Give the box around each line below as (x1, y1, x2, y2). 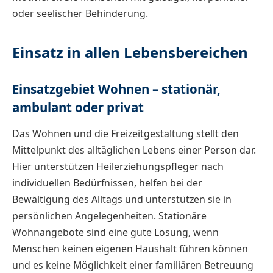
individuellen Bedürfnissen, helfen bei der (12, 176, 202, 190)
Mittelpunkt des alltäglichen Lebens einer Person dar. (12, 143, 256, 157)
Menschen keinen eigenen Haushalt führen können (12, 242, 248, 256)
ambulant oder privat (12, 99, 144, 116)
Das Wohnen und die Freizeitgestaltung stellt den (12, 127, 239, 141)
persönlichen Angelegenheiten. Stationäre (12, 209, 207, 223)
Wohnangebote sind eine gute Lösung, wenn (12, 225, 219, 239)
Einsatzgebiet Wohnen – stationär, (12, 80, 221, 98)
